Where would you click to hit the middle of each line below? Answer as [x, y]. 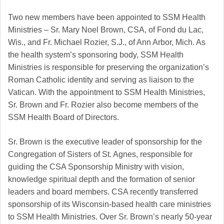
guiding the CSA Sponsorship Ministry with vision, [96, 167]
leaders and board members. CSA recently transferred [103, 192]
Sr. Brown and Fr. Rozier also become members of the [103, 105]
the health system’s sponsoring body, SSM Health [96, 55]
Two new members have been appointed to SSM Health [107, 17]
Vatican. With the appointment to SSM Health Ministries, [106, 92]
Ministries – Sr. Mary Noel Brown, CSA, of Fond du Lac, [106, 30]
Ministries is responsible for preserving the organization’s [108, 67]
